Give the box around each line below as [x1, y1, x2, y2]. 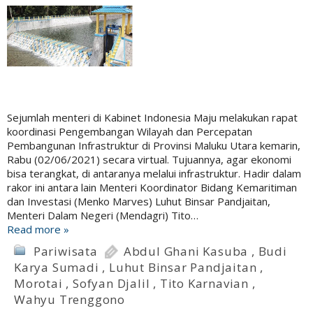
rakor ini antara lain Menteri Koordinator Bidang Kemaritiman [7, 180, 297, 195]
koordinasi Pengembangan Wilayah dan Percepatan [7, 124, 252, 139]
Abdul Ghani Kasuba [123, 243, 249, 260]
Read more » [7, 222, 69, 237]
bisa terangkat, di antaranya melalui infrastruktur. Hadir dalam [7, 166, 301, 181]
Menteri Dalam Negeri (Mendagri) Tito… [7, 208, 198, 223]
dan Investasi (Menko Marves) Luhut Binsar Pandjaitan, [7, 194, 270, 209]
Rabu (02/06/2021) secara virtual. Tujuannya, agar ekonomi [7, 152, 291, 167]
